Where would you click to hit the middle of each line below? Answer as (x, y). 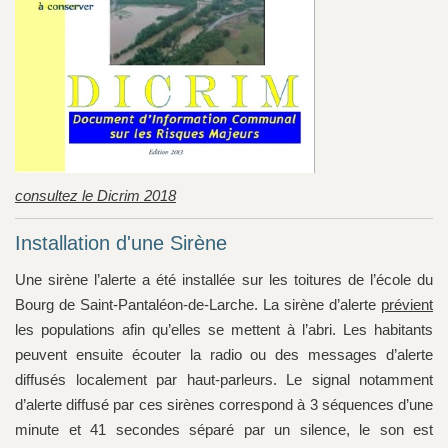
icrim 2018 (142, 196)
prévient (407, 305)
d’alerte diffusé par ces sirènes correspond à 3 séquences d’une (224, 405)
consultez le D (61, 196)
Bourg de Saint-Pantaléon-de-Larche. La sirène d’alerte (198, 305)
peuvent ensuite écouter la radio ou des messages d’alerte (224, 355)
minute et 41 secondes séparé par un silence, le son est (224, 430)
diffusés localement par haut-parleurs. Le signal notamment (224, 380)
